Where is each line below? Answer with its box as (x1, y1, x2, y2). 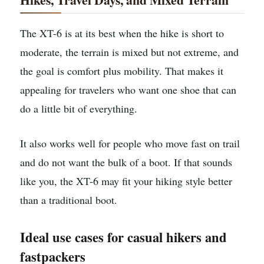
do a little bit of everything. (20, 101, 137, 115)
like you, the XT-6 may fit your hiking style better (20, 174, 232, 189)
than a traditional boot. (20, 193, 117, 207)
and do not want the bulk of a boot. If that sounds (20, 155, 232, 170)
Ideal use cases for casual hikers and (20, 227, 227, 247)
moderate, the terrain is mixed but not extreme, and (20, 44, 239, 59)
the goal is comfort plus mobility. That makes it (20, 63, 223, 78)
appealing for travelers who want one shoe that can (20, 82, 236, 97)
